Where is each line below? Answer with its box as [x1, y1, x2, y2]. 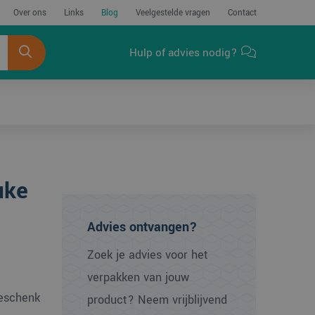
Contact [227, 7, 257, 19]
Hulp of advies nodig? [129, 45, 238, 60]
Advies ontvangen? [87, 218, 198, 236]
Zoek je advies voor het [87, 247, 209, 263]
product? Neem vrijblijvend [87, 292, 228, 308]
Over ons [13, 7, 46, 19]
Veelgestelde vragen [135, 7, 210, 19]
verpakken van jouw [87, 269, 190, 285]
